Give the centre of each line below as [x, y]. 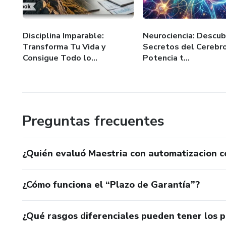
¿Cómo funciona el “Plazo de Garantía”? [111, 184]
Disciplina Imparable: [63, 36]
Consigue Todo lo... [60, 58]
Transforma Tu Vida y [64, 47]
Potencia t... [166, 58]
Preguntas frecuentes [93, 121]
